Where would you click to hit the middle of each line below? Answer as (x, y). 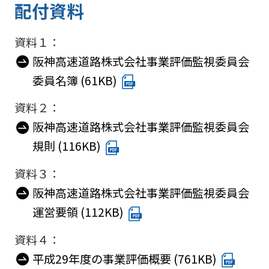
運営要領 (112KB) (78, 212)
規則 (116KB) (66, 146)
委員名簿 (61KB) (74, 80)
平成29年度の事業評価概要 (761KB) (124, 258)
